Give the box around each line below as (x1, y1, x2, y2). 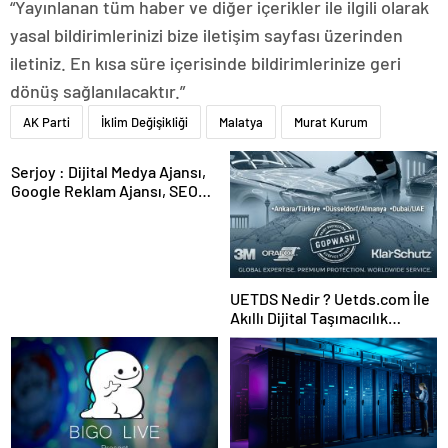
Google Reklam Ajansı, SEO (11, 180, 198, 200)
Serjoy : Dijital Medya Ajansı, (11, 161, 59, 181)
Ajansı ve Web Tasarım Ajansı (11, 199, 213, 219)
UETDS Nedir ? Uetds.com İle (230, 288, 430, 308)
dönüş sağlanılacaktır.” (10, 79, 185, 102)
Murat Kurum (294, 113, 368, 130)
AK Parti (23, 113, 70, 130)
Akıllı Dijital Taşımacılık (230, 307, 388, 327)
